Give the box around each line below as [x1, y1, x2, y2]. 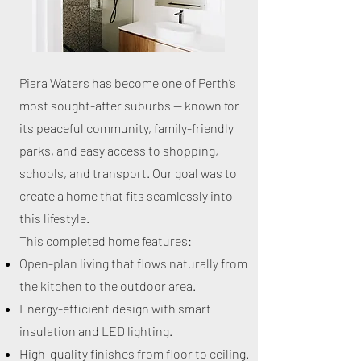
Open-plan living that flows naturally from [19, 255, 247, 271]
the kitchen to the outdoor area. [19, 278, 196, 293]
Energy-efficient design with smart [19, 301, 211, 316]
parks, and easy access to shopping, [19, 143, 218, 158]
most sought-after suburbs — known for [19, 98, 239, 113]
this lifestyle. [19, 210, 89, 226]
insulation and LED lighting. [19, 323, 172, 338]
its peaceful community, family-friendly [19, 120, 234, 135]
